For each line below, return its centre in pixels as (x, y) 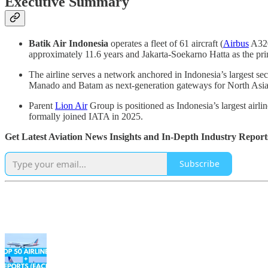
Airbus (236, 43)
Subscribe (200, 164)
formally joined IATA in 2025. (86, 116)
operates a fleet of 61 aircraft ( (166, 43)
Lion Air (71, 105)
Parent (42, 105)
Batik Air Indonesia (68, 43)
